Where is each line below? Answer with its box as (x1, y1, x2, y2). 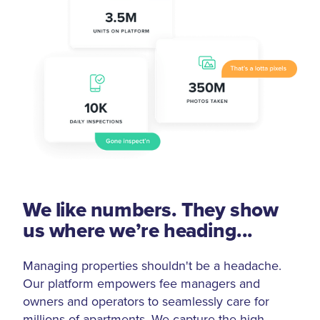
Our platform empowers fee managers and (23, 274, 260, 293)
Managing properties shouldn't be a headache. (23, 256, 281, 275)
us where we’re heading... (23, 216, 254, 246)
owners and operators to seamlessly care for (23, 292, 269, 311)
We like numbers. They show (23, 195, 279, 225)
